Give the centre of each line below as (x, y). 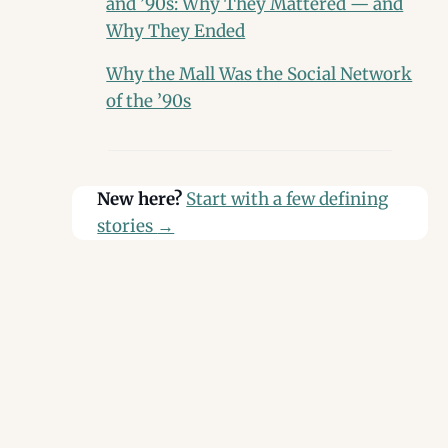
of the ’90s (149, 101)
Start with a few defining (287, 199)
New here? (140, 199)
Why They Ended (176, 31)
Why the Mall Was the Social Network (259, 74)
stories (127, 226)
